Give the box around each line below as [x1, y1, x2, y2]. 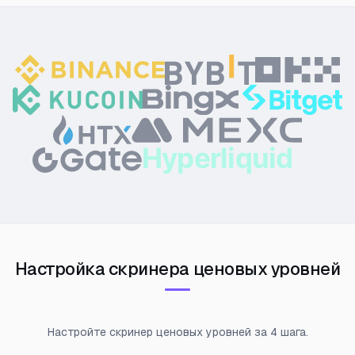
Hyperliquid [142, 140, 294, 174]
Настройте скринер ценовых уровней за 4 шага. [47, 324, 308, 339]
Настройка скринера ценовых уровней [14, 257, 341, 280]
